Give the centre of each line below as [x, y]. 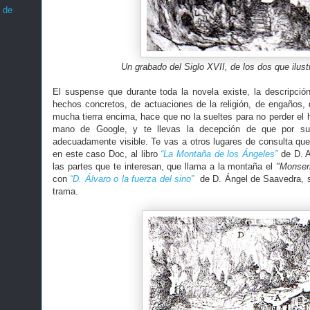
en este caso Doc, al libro [107, 154]
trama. [65, 191]
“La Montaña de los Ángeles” [219, 154]
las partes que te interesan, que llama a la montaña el [164, 166]
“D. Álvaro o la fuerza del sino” [132, 179]
